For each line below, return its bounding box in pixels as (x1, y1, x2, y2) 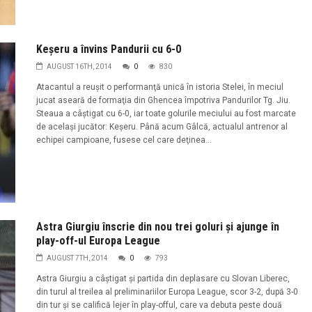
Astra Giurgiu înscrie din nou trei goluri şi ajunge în (36, 220, 279, 234)
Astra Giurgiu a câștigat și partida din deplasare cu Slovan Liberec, (36, 274, 290, 284)
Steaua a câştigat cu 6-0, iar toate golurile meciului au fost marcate (36, 108, 296, 118)
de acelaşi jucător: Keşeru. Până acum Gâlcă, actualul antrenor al (36, 121, 288, 132)
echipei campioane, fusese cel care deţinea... (36, 134, 212, 145)
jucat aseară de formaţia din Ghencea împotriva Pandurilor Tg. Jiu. (36, 95, 290, 105)
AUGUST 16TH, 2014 (46, 62, 112, 70)
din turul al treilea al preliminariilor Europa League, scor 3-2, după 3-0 (36, 287, 298, 297)
